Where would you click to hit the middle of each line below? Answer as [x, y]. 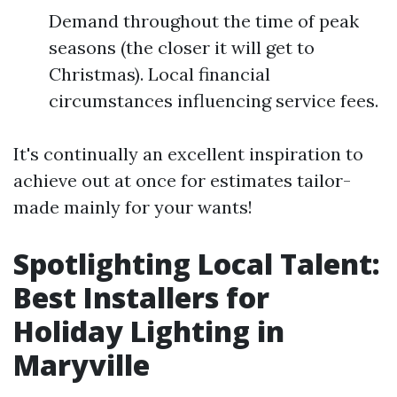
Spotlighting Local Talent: [197, 264]
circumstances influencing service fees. [214, 101]
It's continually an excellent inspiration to [188, 154]
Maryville [82, 365]
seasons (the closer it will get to [182, 48]
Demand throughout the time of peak [204, 21]
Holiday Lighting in [149, 331]
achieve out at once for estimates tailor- [182, 181]
